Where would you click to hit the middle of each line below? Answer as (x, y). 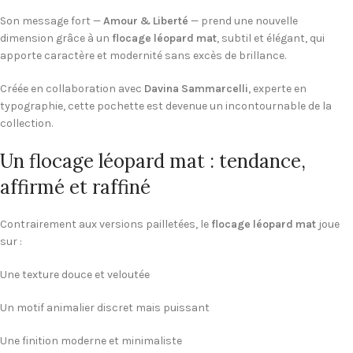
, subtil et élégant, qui (271, 39)
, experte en (277, 89)
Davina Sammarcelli (196, 89)
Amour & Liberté (146, 21)
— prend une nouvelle (243, 21)
